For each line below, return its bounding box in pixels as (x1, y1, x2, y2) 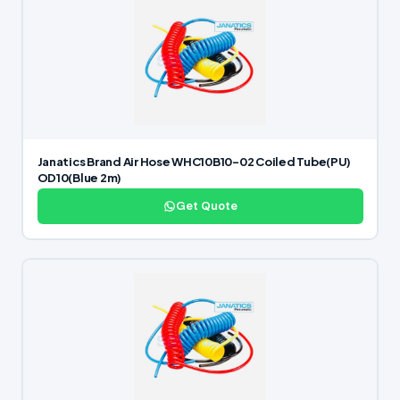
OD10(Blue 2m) (37, 171, 122, 186)
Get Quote (175, 198, 237, 214)
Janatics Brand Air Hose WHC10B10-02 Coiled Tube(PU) (37, 154, 352, 170)
